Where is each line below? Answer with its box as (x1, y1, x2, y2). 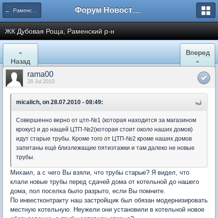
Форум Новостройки (132, 6, 140, 14)
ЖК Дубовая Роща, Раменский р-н (5, 27, 114, 35)
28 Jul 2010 (27, 78, 54, 84)
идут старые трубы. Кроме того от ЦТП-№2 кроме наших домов (16, 135, 192, 142)
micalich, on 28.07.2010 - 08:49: (16, 99, 103, 106)
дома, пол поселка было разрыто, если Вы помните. (10, 187, 165, 195)
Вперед (185, 47, 210, 57)
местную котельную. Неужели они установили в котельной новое (10, 206, 204, 213)
